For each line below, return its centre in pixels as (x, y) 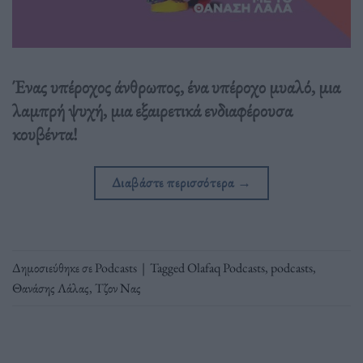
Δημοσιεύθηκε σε (53, 267)
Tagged (169, 267)
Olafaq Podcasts (226, 267)
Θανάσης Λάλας (51, 288)
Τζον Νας (118, 288)
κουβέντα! (45, 133)
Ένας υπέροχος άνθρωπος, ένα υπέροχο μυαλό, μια (176, 86)
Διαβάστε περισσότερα (174, 183)
